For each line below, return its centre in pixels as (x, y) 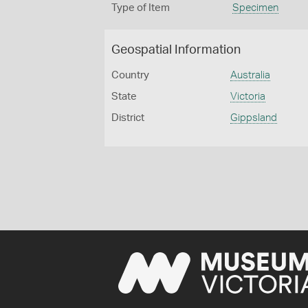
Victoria (248, 97)
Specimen (255, 8)
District (128, 118)
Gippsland (254, 118)
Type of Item (141, 8)
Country (130, 75)
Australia (251, 75)
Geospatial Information (176, 50)
